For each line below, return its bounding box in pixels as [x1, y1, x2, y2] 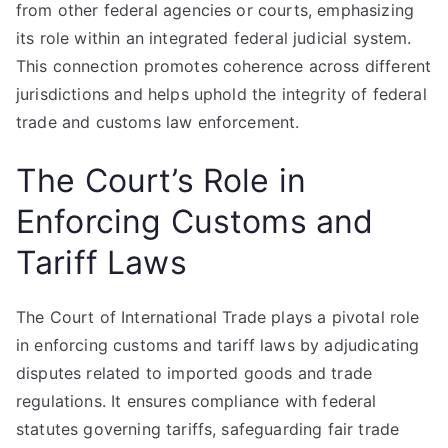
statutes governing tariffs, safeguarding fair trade [16, 419, 400, 439]
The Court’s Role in [16, 161, 307, 200]
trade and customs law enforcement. [16, 112, 300, 132]
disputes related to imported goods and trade [16, 363, 373, 383]
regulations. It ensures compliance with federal [16, 391, 377, 411]
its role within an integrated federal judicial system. [16, 28, 412, 48]
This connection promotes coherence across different [16, 56, 432, 76]
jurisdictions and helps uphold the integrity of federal [16, 84, 427, 104]
